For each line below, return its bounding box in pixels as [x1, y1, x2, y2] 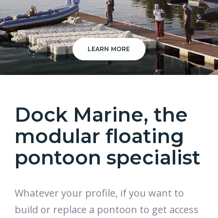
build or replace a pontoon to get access [15, 203, 199, 216]
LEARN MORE [88, 45, 130, 53]
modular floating [15, 124, 184, 148]
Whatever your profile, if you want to [15, 186, 184, 200]
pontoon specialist [15, 145, 200, 169]
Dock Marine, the [15, 103, 188, 127]
